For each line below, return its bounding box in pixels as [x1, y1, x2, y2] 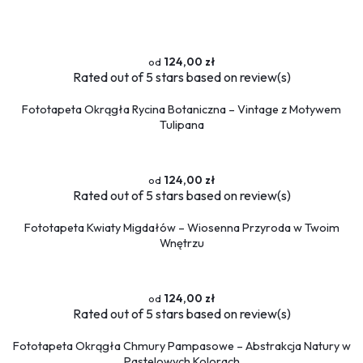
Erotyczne [6, 193, 58, 208]
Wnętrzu [159, 236, 204, 251]
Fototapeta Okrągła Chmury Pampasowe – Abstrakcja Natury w [12, 339, 351, 354]
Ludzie [6, 141, 42, 156]
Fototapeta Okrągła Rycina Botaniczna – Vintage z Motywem [22, 102, 341, 117]
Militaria [6, 229, 47, 245]
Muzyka [6, 211, 45, 227]
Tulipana [159, 117, 204, 133]
